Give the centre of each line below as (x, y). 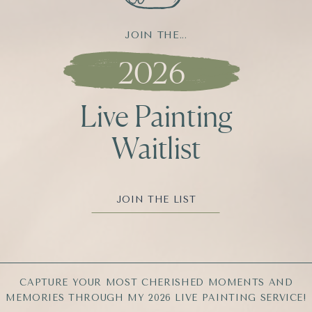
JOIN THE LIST (156, 200)
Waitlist (156, 148)
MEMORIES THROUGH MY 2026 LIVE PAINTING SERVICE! (156, 298)
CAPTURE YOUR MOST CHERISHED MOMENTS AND (156, 282)
